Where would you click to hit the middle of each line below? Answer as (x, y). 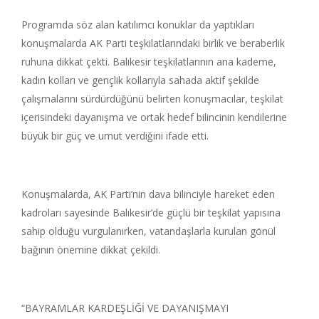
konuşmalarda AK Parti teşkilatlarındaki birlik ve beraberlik (153, 43)
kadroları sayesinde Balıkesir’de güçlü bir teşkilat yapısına (151, 212)
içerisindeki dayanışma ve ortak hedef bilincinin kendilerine (154, 117)
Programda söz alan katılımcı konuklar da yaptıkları (138, 24)
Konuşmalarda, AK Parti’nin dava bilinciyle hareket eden (148, 194)
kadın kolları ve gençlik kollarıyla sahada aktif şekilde (140, 80)
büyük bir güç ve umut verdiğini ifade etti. (115, 135)
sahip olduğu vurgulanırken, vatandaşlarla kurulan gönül (148, 231)
